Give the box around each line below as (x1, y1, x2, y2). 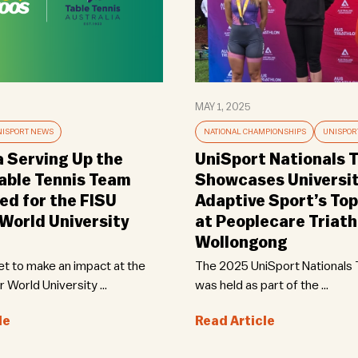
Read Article (195, 315, 275, 328)
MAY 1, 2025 (195, 101, 250, 113)
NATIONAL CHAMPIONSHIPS (203, 128, 306, 137)
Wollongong (195, 235, 291, 252)
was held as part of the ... (195, 279, 328, 292)
